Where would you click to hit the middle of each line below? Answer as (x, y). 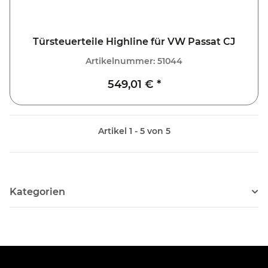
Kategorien (37, 192)
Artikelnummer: (121, 61)
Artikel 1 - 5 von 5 (134, 131)
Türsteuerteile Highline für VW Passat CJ (134, 42)
